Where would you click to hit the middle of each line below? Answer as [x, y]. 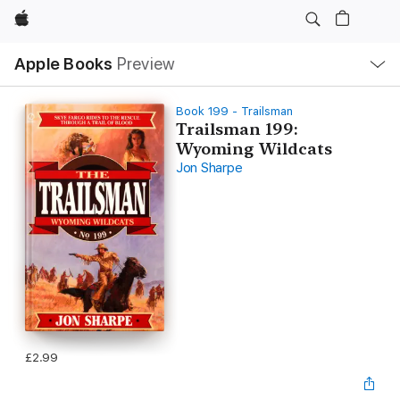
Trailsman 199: [237, 129]
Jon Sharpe [209, 168]
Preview [146, 64]
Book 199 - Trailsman [234, 111]
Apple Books [64, 64]
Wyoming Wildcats [254, 149]
